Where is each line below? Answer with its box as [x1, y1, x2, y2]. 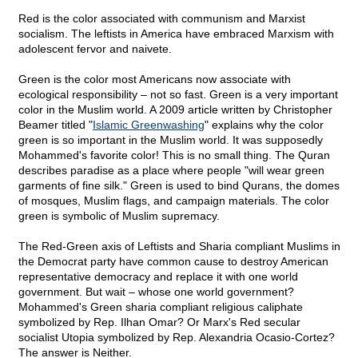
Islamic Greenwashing [93, 118, 205, 132]
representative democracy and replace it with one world [18, 270, 298, 284]
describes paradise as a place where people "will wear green [18, 164, 324, 177]
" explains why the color [205, 118, 324, 132]
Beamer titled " [18, 118, 93, 132]
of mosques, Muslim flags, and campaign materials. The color [18, 194, 329, 208]
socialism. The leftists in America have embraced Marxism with [18, 27, 334, 41]
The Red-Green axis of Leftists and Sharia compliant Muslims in [18, 240, 340, 253]
